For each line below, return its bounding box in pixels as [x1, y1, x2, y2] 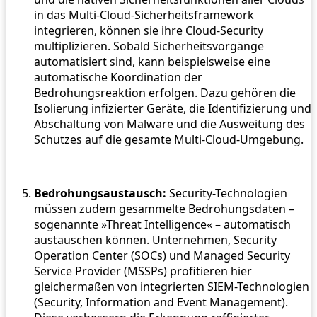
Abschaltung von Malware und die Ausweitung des [34, 116, 305, 132]
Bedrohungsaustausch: [34, 185, 166, 202]
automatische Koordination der [34, 69, 202, 86]
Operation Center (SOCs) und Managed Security [34, 248, 290, 264]
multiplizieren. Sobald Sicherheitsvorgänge [34, 38, 264, 54]
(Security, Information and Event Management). [34, 294, 288, 311]
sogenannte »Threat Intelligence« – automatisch [34, 217, 291, 233]
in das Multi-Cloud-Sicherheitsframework [34, 7, 254, 23]
